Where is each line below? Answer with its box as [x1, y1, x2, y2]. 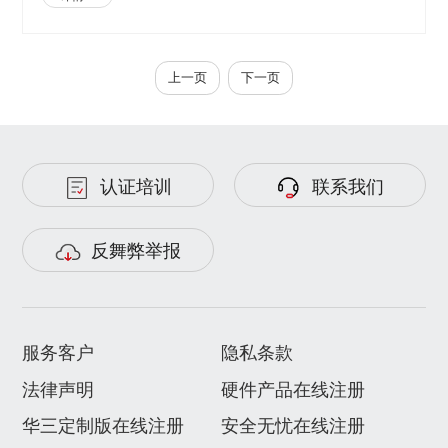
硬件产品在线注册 [220, 374, 365, 401]
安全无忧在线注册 [220, 411, 365, 438]
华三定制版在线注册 [22, 411, 185, 438]
